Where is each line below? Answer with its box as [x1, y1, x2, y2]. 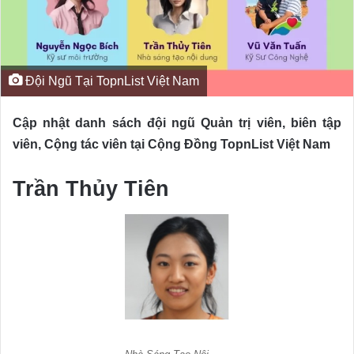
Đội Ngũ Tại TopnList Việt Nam [22, 73, 199, 88]
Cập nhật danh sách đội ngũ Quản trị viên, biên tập [13, 115, 341, 130]
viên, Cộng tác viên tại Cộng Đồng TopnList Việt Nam [13, 137, 330, 151]
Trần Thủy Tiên [13, 176, 169, 201]
